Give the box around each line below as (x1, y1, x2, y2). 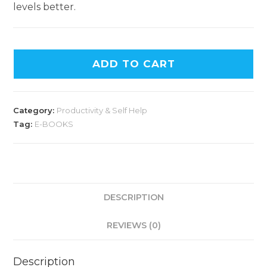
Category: (13, 105, 57, 115)
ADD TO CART (92, 57, 175, 70)
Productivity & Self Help (57, 105, 148, 115)
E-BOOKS (35, 119, 74, 129)
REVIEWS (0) (106, 219, 161, 231)
